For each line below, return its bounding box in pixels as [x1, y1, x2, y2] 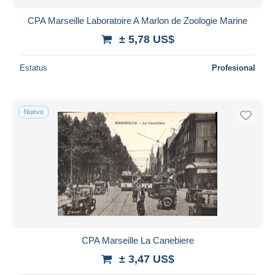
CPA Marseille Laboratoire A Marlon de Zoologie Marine [28, 15, 247, 26]
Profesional [212, 63, 255, 72]
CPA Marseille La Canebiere [81, 234, 194, 246]
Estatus [20, 63, 47, 72]
